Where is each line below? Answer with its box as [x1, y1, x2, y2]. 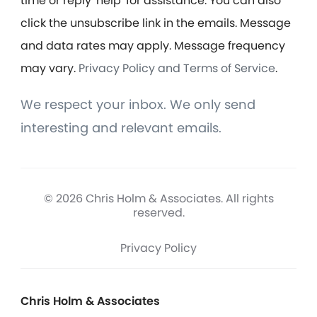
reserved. [132, 204, 185, 221]
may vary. [21, 59, 79, 76]
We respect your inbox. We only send [21, 95, 255, 113]
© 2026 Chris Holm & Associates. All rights [43, 190, 274, 207]
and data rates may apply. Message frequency [21, 37, 285, 54]
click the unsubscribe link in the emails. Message [21, 14, 291, 31]
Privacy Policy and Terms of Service [79, 59, 275, 76]
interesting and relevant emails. [21, 118, 221, 137]
